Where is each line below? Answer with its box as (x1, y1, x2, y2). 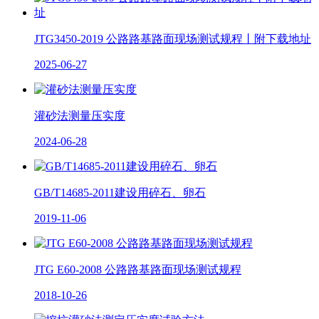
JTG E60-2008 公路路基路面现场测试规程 (34, 263, 241, 276)
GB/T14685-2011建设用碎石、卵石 (34, 186, 206, 199)
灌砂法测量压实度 (34, 109, 125, 122)
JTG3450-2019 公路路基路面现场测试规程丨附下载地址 (34, 32, 311, 45)
